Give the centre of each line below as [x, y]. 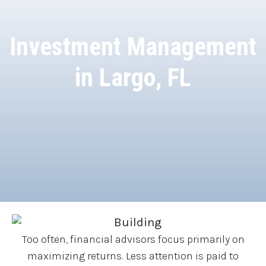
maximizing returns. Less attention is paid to [133, 256]
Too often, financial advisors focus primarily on [133, 239]
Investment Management [133, 46]
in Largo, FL [133, 77]
